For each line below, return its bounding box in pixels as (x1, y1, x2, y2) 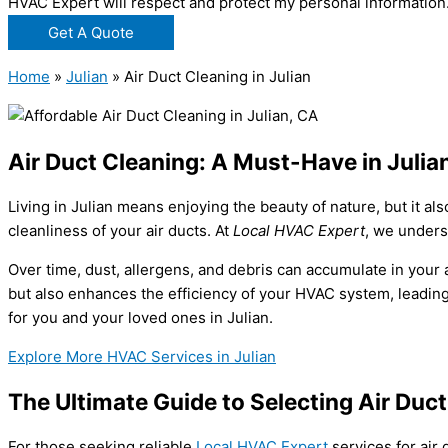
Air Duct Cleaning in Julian (124, 67, 311, 87)
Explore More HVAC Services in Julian (8, 346, 276, 366)
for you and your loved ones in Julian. (8, 307, 273, 327)
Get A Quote (48, 23, 134, 43)
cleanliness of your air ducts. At (8, 220, 233, 240)
